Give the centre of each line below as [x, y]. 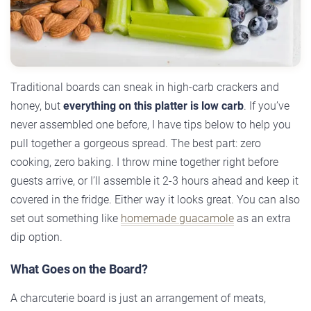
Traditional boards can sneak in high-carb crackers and [145, 87]
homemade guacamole [177, 218]
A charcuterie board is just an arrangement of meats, [138, 298]
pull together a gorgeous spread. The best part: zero [136, 143]
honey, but [37, 106]
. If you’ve [267, 106]
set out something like [66, 218]
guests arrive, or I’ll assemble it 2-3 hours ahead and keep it [154, 180]
